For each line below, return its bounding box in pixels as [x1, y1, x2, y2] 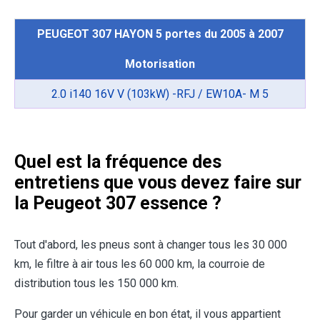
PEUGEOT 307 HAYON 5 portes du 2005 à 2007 [36, 27, 284, 41]
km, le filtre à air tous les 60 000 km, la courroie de [14, 257, 265, 271]
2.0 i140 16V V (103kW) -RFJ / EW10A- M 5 [51, 87, 269, 101]
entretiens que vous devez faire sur [14, 172, 301, 194]
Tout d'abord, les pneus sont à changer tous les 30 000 [14, 238, 287, 252]
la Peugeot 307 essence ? [14, 193, 221, 214]
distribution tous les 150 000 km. [14, 276, 179, 291]
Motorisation [125, 57, 195, 71]
